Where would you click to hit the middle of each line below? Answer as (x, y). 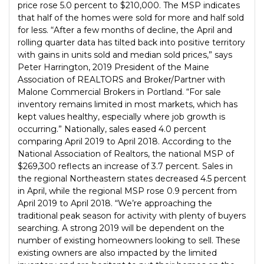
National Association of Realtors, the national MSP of (126, 154)
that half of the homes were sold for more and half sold (131, 18)
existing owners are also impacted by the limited (117, 253)
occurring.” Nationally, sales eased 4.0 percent (112, 129)
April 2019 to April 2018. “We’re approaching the (115, 204)
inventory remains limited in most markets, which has (128, 105)
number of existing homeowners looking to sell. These (129, 241)
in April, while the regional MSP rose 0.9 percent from (127, 191)
